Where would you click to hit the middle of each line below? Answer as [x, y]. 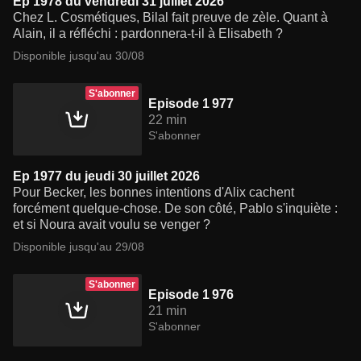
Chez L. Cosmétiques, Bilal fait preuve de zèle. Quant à [170, 18]
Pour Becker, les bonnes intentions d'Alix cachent [154, 193]
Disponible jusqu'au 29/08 [79, 247]
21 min [168, 311]
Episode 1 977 [191, 104]
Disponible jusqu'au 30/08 [79, 56]
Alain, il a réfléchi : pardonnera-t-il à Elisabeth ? [148, 34]
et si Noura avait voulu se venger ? [112, 225]
